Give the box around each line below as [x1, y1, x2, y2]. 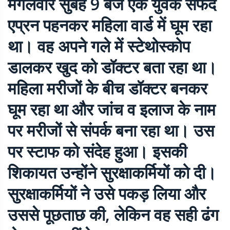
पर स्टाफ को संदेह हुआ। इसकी [8, 140, 187, 163]
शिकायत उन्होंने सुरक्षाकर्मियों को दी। [8, 161, 217, 184]
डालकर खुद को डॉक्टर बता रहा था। [8, 56, 217, 79]
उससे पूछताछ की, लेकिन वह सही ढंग [8, 203, 219, 226]
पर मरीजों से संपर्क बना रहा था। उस [8, 119, 214, 142]
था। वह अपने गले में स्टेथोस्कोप [8, 35, 190, 57]
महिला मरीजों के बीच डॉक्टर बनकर [8, 77, 207, 100]
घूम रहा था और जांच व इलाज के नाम [8, 98, 216, 121]
